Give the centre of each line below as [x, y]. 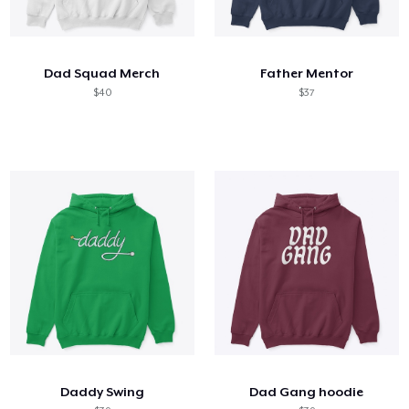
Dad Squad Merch [102, 73]
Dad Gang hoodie [307, 391]
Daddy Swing [102, 391]
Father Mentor [306, 73]
